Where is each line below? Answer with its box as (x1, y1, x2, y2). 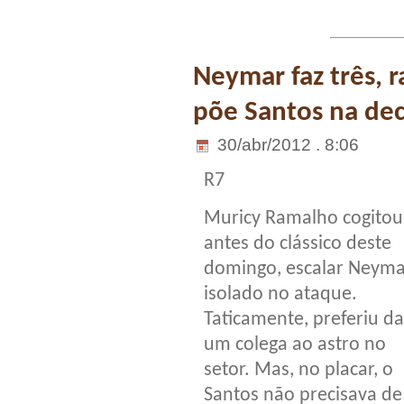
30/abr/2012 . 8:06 (213, 135, 359, 155)
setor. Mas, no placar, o (204, 360, 393, 381)
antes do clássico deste (204, 234, 391, 255)
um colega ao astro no (204, 335, 386, 356)
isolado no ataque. (204, 284, 357, 306)
